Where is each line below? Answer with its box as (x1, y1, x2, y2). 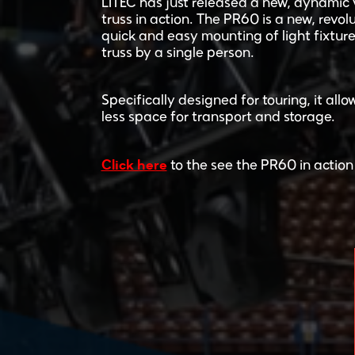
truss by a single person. (101, 45, 254, 60)
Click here (101, 155, 167, 174)
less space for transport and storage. (101, 109, 335, 124)
